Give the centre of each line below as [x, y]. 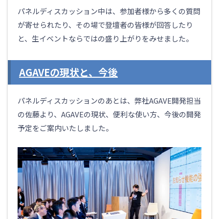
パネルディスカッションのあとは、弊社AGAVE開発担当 [109, 100]
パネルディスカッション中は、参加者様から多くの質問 [109, 11]
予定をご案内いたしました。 [65, 128]
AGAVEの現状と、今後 [68, 72]
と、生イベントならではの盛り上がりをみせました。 [105, 38]
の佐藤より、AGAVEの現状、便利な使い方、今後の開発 [109, 114]
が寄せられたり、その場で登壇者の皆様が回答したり [105, 24]
